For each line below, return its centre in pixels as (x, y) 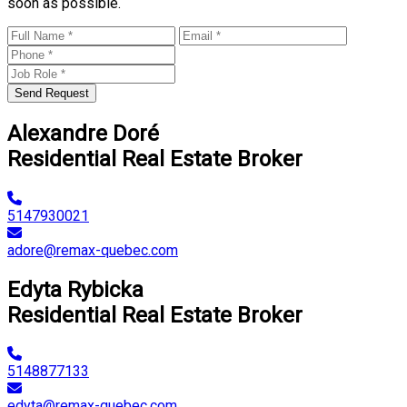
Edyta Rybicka (75, 289)
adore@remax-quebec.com (93, 250)
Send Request (52, 93)
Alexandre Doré (83, 133)
